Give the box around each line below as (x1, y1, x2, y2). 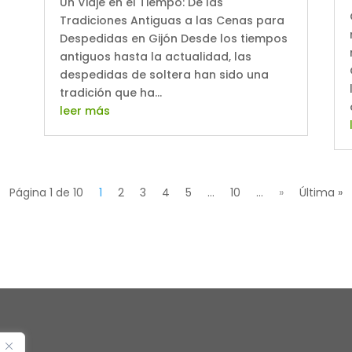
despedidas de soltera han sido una (59, 66, 269, 82)
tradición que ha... (59, 84, 162, 101)
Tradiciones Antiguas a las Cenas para (59, 12, 284, 28)
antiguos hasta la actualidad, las (59, 48, 251, 64)
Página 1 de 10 (9, 184, 83, 200)
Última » (299, 184, 343, 200)
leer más (59, 102, 110, 119)
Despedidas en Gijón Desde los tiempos (59, 30, 288, 46)
